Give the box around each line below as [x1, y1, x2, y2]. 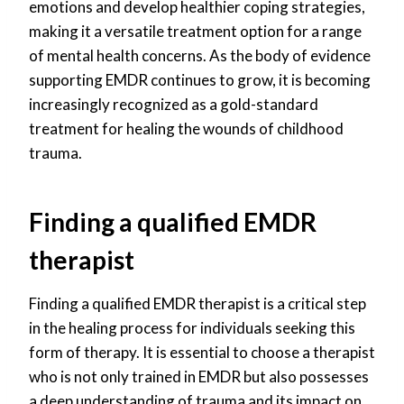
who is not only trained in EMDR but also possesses [29, 366, 369, 386]
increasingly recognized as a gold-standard [29, 94, 318, 114]
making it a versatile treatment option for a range [29, 21, 362, 41]
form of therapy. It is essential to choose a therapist [29, 342, 375, 362]
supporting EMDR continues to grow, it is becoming [29, 69, 371, 89]
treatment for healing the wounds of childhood [29, 118, 344, 138]
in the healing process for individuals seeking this [29, 317, 355, 337]
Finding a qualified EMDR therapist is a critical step [29, 293, 366, 313]
